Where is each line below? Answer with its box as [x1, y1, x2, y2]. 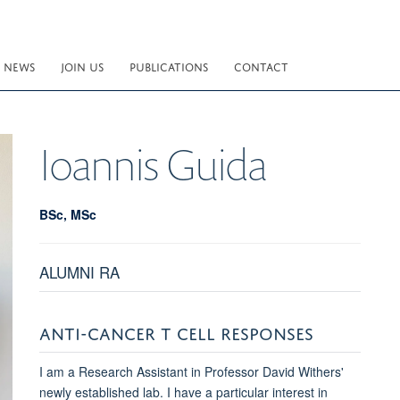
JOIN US [61, 57, 104, 74]
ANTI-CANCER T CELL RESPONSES [38, 317, 313, 344]
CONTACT [234, 57, 288, 74]
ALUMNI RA [38, 260, 120, 283]
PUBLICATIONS [129, 57, 208, 74]
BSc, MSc [38, 204, 96, 223]
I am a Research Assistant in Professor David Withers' [38, 362, 344, 380]
